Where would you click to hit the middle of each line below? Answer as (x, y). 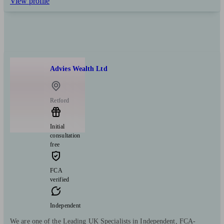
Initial (57, 126)
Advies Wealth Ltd (79, 69)
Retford (60, 100)
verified (60, 179)
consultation (65, 135)
